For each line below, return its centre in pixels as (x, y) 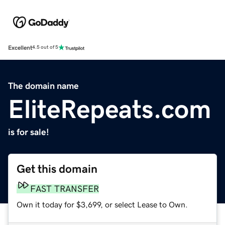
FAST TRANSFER (65, 189)
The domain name (43, 86)
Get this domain (57, 169)
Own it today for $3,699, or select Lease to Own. (102, 204)
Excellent (20, 47)
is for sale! (29, 132)
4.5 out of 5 (45, 47)
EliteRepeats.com (110, 109)
